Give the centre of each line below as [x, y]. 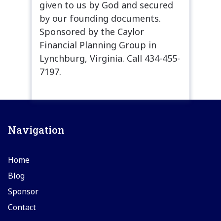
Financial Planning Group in [98, 45]
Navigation [36, 129]
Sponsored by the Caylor [92, 31]
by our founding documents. [100, 18]
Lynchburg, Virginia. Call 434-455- [110, 58]
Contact [22, 207]
